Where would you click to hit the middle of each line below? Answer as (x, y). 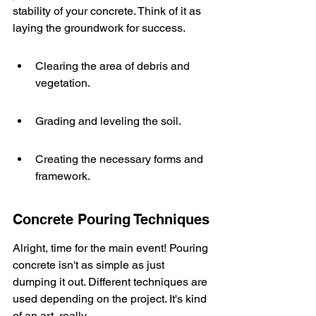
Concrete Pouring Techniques (111, 219)
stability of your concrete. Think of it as (108, 11)
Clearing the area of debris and (114, 66)
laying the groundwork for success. (99, 28)
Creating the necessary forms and (121, 159)
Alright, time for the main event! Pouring (112, 248)
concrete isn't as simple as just (90, 265)
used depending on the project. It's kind (111, 299)
